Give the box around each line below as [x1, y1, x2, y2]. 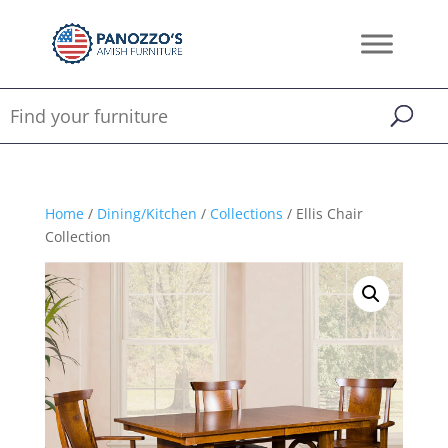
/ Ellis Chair [282, 204, 363, 223]
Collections [209, 204, 283, 223]
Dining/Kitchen [96, 204, 197, 223]
